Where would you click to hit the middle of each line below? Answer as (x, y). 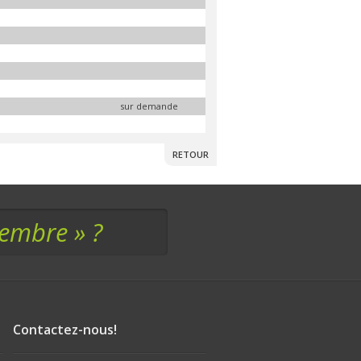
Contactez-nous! (65, 330)
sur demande (149, 106)
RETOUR (190, 155)
